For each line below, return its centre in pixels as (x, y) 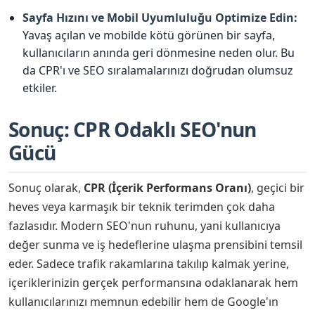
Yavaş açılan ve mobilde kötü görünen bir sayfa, (149, 36)
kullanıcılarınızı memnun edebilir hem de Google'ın (143, 302)
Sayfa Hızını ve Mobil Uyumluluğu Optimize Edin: (160, 18)
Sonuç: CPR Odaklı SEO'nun (133, 130)
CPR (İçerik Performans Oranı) (167, 188)
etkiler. (40, 88)
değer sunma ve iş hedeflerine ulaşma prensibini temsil (155, 245)
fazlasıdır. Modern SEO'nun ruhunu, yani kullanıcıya (144, 226)
